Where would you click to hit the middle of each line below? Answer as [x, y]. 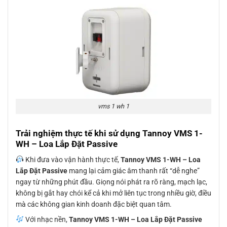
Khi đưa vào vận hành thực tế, [72, 159]
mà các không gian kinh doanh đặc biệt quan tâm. [94, 204]
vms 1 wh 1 [113, 106]
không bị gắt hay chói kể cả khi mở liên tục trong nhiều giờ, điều [113, 193]
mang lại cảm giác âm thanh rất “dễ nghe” [134, 171]
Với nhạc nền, [46, 219]
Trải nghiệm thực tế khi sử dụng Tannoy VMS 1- [109, 134]
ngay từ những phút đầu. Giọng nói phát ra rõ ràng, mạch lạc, [111, 182]
